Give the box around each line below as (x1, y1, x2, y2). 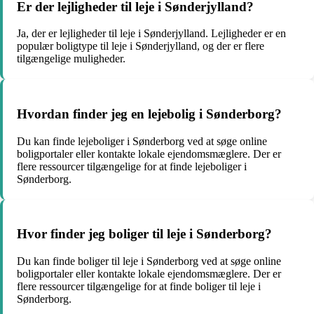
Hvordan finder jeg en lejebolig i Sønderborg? (17, 107, 282, 122)
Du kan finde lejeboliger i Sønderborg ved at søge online (17, 135, 267, 147)
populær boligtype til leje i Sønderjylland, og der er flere (17, 40, 264, 53)
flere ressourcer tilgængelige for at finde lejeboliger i (17, 160, 247, 172)
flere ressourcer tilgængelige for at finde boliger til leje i (17, 280, 261, 293)
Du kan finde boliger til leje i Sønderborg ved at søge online (17, 255, 281, 268)
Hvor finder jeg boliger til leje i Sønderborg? (17, 226, 272, 242)
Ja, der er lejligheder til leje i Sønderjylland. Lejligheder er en (17, 27, 286, 40)
